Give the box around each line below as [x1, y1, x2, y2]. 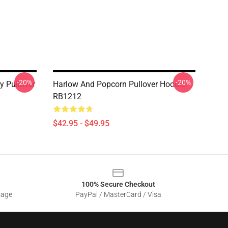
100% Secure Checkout [81, 180, 155, 188]
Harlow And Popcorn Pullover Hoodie [53, 79, 185, 89]
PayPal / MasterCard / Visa [75, 190, 161, 198]
